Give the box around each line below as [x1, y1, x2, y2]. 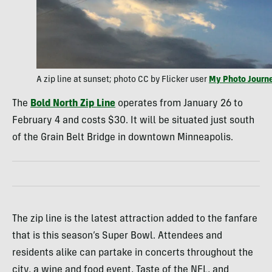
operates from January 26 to [115, 99, 243, 109]
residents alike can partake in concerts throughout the [12, 248, 253, 259]
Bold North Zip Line [30, 99, 115, 109]
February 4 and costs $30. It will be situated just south [12, 116, 254, 126]
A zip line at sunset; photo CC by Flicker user [36, 76, 209, 85]
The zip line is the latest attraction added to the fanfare [12, 214, 257, 225]
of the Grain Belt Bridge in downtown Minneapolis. [12, 133, 233, 143]
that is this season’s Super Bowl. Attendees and [12, 231, 222, 242]
